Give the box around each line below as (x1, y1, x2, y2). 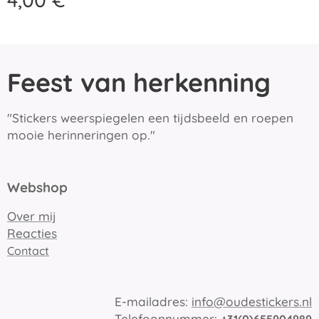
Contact (7, 244, 49, 258)
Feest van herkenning (7, 66, 271, 98)
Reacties (7, 226, 57, 241)
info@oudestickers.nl (192, 294, 312, 309)
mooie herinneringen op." (7, 127, 155, 142)
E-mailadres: (115, 294, 192, 309)
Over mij (7, 209, 56, 224)
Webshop (7, 179, 68, 196)
